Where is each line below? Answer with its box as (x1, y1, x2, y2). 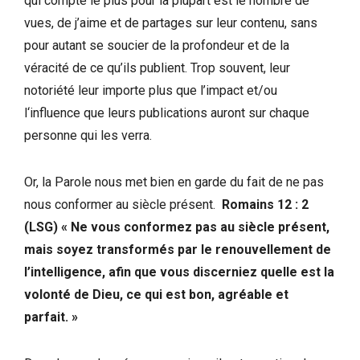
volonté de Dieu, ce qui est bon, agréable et (24, 287, 288, 303)
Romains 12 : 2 (222, 197, 309, 213)
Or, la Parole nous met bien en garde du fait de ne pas (24, 174, 324, 190)
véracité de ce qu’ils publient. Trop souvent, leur (24, 60, 290, 76)
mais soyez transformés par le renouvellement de (24, 242, 331, 258)
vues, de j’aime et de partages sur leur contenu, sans (24, 15, 317, 31)
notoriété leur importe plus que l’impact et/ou (24, 83, 277, 99)
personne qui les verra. (24, 128, 152, 144)
